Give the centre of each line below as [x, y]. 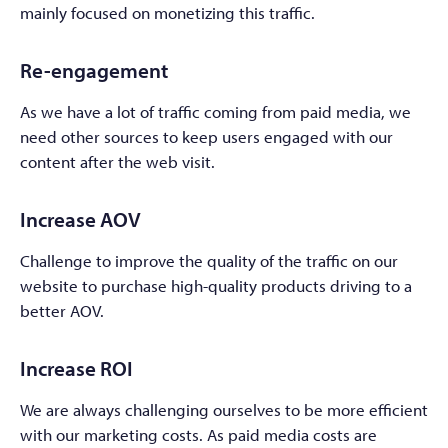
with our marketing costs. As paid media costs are [198, 434]
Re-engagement [94, 69]
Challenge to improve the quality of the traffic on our [209, 260]
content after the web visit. [117, 161]
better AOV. [62, 310]
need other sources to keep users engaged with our [206, 136]
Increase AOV [80, 218]
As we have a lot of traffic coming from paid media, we [215, 111]
